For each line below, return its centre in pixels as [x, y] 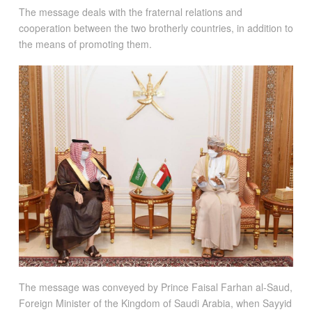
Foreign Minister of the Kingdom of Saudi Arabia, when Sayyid [155, 303]
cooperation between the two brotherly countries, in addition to [156, 28]
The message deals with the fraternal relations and [130, 12]
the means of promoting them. [85, 44]
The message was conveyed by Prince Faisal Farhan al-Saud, [155, 287]
